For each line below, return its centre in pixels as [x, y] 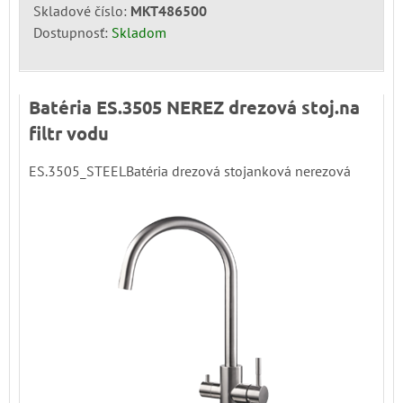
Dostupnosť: [72, 32]
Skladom [139, 32]
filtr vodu [69, 133]
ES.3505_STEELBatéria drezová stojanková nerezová [190, 170]
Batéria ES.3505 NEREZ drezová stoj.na [194, 107]
